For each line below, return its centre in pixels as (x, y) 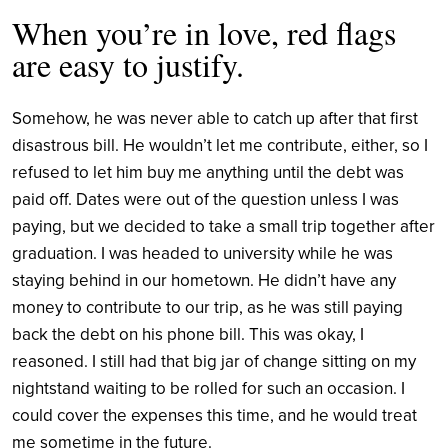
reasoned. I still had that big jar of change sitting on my (214, 361)
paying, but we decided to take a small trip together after (223, 226)
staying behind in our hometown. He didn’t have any (204, 280)
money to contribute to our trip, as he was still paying (207, 307)
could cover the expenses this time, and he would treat (214, 415)
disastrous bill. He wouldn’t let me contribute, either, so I (220, 145)
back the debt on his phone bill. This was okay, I (188, 334)
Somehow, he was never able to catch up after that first (215, 118)
